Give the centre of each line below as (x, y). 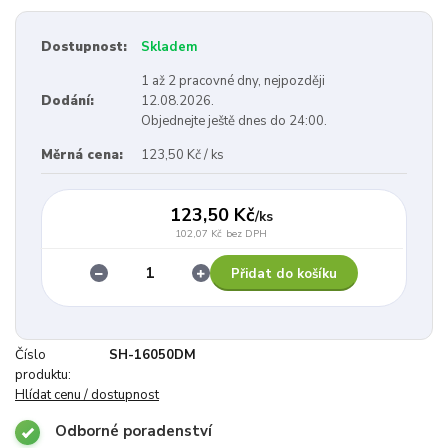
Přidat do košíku (283, 273)
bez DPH (247, 234)
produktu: (43, 375)
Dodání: (67, 100)
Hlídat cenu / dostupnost (87, 395)
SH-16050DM (152, 355)
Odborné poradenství (133, 431)
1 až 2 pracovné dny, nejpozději (233, 80)
